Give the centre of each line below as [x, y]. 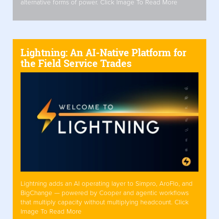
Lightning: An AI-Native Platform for [103, 52]
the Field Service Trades [76, 63]
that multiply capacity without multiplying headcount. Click [105, 203]
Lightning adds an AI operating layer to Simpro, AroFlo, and [107, 184]
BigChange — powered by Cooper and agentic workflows [105, 193]
